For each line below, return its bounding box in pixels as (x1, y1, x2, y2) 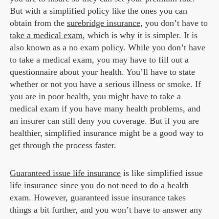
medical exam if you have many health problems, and (10, 104, 200, 114)
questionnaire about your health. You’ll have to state (10, 67, 195, 77)
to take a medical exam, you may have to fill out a (10, 55, 189, 65)
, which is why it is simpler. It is (83, 30, 197, 41)
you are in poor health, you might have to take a (10, 91, 181, 102)
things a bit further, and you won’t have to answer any (10, 205, 202, 215)
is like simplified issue (121, 168, 203, 178)
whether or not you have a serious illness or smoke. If (10, 79, 201, 89)
